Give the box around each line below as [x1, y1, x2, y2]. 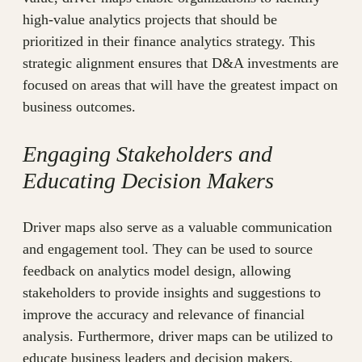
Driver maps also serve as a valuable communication [23, 219, 332, 236]
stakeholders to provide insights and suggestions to [23, 284, 321, 301]
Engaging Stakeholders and [23, 141, 272, 167]
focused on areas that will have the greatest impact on [23, 77, 338, 94]
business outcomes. [23, 99, 136, 116]
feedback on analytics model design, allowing [23, 263, 291, 280]
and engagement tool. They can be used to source [23, 241, 313, 258]
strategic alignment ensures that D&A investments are [23, 55, 339, 72]
